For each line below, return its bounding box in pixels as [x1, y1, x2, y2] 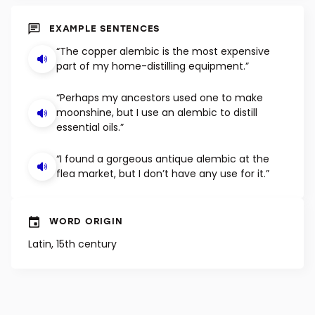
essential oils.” [56, 191, 124, 205]
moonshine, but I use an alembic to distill [56, 176, 257, 191]
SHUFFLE [124, 22, 169, 34]
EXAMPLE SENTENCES [49, 92, 160, 105]
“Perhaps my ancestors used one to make [56, 161, 263, 176]
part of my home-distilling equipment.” [56, 129, 249, 144]
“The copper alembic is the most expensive [56, 115, 270, 129]
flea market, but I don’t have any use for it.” [56, 237, 269, 252]
